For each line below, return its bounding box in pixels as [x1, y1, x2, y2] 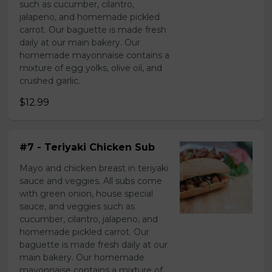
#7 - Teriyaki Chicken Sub [19, 141, 155, 153]
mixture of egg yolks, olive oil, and [19, 63, 162, 73]
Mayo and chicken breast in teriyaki [19, 163, 168, 174]
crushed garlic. [19, 75, 80, 86]
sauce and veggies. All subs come [19, 175, 162, 186]
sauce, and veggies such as [19, 201, 135, 212]
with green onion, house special [19, 188, 153, 199]
